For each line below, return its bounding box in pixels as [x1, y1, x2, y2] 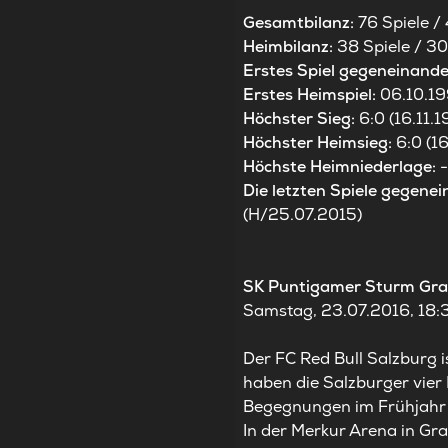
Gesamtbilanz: [243, 12, 359, 34]
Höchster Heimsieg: [243, 132, 393, 154]
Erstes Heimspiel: [243, 84, 381, 106]
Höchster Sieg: [243, 108, 360, 130]
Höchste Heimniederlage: [243, 156, 441, 178]
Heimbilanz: [243, 36, 338, 58]
